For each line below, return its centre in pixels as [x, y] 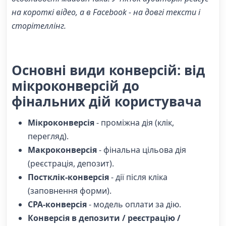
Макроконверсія [63, 150]
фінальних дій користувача [107, 101]
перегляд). [48, 136]
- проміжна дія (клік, [135, 123]
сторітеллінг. [39, 25]
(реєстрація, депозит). [71, 164]
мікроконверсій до [75, 86]
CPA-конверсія [58, 205]
